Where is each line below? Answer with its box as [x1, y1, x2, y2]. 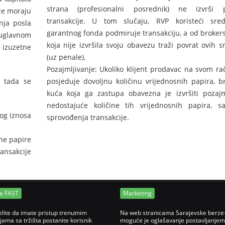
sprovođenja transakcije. [46, 113, 129, 122]
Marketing [123, 189, 152, 198]
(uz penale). [46, 52, 86, 62]
